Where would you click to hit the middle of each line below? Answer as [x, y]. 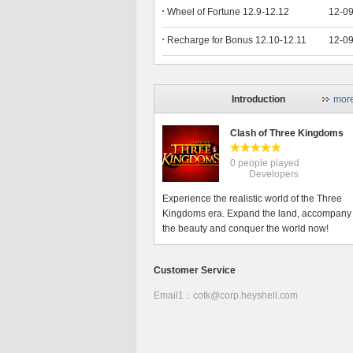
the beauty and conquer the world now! [245, 229]
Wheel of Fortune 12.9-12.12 [228, 12]
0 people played [265, 163]
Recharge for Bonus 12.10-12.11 [237, 40]
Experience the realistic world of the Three [252, 199]
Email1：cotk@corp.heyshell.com [226, 295]
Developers [264, 174]
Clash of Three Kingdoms [287, 133]
